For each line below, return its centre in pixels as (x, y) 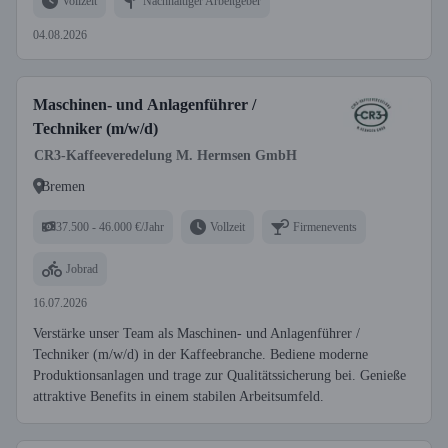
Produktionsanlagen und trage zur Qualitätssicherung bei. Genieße (219, 375)
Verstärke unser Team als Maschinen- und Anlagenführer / (196, 333)
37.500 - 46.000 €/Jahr (110, 226)
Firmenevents (325, 226)
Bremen (63, 186)
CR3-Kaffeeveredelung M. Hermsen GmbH (165, 155)
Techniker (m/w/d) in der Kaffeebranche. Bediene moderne (200, 354)
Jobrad (82, 268)
